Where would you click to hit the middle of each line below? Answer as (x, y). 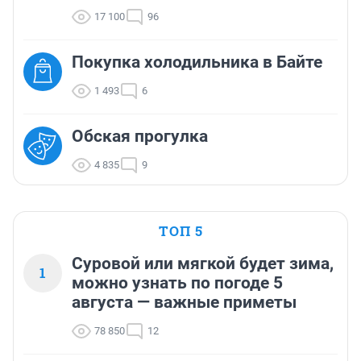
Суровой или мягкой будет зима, (203, 264)
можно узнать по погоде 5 (177, 283)
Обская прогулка (140, 137)
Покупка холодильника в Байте (197, 62)
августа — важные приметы (184, 303)
